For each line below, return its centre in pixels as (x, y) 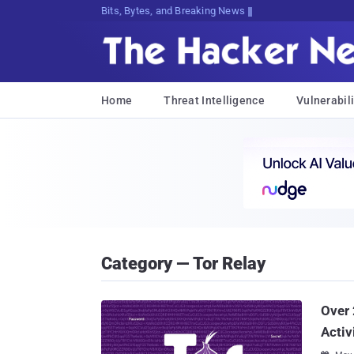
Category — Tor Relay (183, 264)
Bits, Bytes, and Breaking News (173, 11)
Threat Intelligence (214, 100)
